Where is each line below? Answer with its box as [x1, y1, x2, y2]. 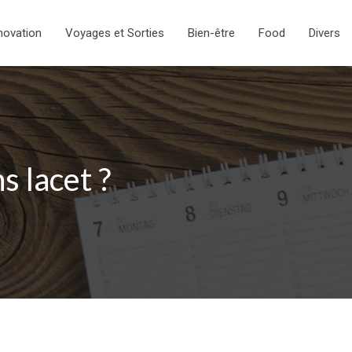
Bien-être [188, 26, 235, 40]
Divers [309, 26, 340, 40]
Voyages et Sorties [65, 26, 164, 40]
